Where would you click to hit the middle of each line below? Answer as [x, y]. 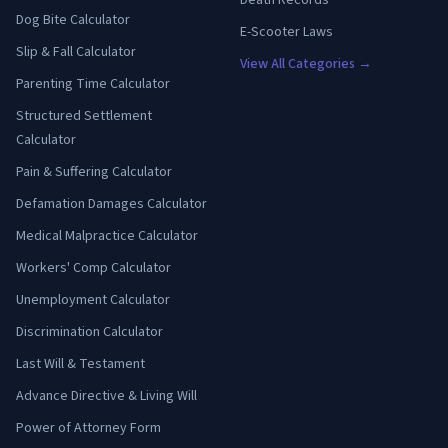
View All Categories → [306, 63]
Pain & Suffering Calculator [94, 171]
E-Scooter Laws [286, 31]
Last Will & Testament [80, 363]
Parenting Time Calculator [93, 83]
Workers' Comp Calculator [93, 267]
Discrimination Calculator [89, 331]
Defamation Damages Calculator [111, 203]
